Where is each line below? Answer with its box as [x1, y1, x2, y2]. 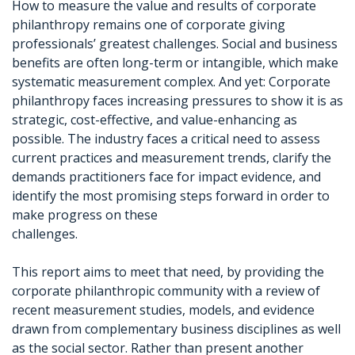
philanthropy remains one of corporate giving [12, 16, 285, 33]
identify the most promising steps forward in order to [12, 187, 330, 204]
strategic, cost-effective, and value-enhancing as [12, 111, 297, 128]
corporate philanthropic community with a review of [12, 282, 320, 300]
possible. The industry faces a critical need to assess [12, 130, 320, 147]
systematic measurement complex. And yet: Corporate [12, 73, 330, 90]
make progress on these [12, 206, 158, 223]
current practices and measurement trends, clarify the [12, 149, 331, 166]
